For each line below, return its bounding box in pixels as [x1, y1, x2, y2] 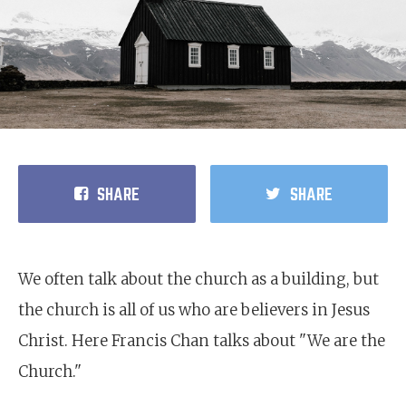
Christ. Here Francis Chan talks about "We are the [18, 331, 385, 351]
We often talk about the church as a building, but [18, 269, 379, 289]
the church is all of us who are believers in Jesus [18, 300, 370, 320]
